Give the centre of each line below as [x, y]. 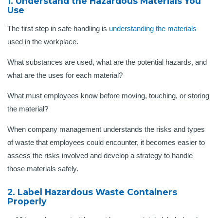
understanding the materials [153, 29]
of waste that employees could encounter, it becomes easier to [106, 143]
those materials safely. [45, 169]
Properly [27, 201]
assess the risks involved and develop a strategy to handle [100, 156]
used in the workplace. [43, 42]
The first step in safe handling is [58, 29]
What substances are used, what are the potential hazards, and [107, 62]
